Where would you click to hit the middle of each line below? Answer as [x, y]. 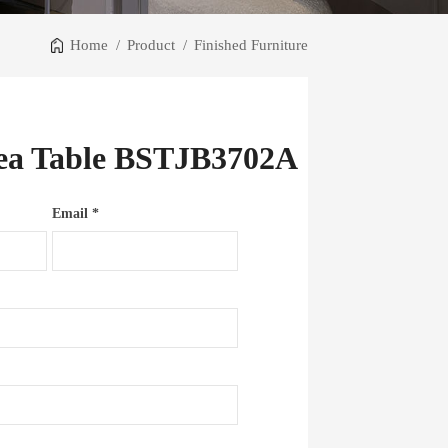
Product [151, 45]
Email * [75, 214]
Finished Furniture [251, 45]
